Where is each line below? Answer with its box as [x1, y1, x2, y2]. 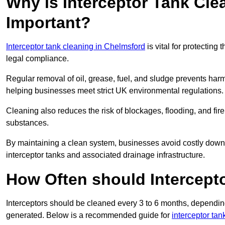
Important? [6, 14, 91, 32]
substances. [6, 119, 49, 128]
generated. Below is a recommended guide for [6, 211, 172, 220]
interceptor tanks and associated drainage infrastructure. [6, 151, 205, 160]
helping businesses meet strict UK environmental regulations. [6, 86, 223, 95]
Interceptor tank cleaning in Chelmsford [6, 42, 145, 51]
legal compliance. [6, 54, 69, 63]
